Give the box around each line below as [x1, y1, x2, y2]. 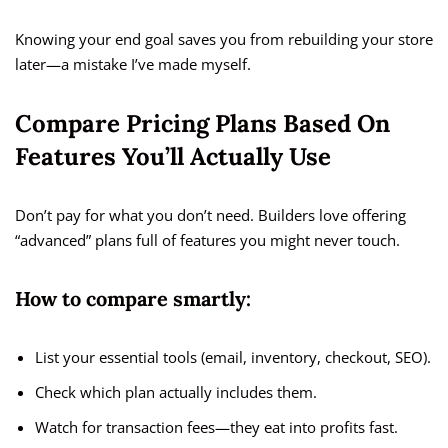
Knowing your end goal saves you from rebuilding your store [15, 29, 433, 50]
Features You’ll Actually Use [15, 141, 331, 173]
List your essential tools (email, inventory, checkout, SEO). [35, 347, 431, 368]
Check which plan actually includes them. [35, 382, 317, 403]
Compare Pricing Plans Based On [15, 108, 390, 140]
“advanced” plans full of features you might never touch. [15, 230, 400, 251]
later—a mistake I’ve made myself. [15, 54, 251, 75]
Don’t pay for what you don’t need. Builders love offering [15, 205, 406, 226]
